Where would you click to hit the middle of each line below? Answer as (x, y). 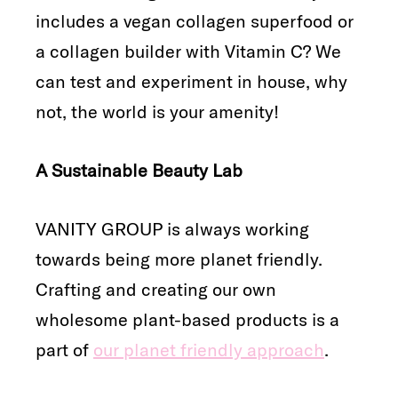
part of (64, 349)
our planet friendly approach (209, 349)
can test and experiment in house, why (191, 81)
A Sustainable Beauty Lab (139, 170)
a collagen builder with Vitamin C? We (188, 51)
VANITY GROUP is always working (172, 228)
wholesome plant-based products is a (187, 319)
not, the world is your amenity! (157, 111)
